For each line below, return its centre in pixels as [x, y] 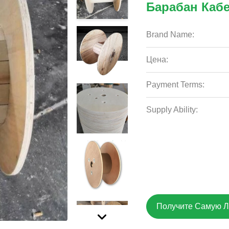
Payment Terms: [176, 85]
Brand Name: [170, 35]
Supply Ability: [172, 110]
